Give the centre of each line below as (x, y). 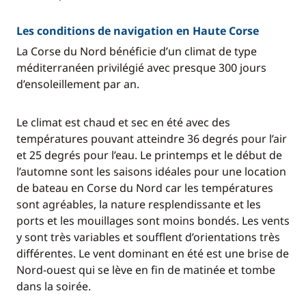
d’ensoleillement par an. (78, 84)
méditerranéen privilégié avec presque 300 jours (141, 68)
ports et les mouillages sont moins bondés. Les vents (153, 221)
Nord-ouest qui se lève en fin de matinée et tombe (146, 270)
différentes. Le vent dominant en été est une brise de (153, 253)
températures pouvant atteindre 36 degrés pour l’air (152, 139)
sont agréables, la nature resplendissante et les (139, 204)
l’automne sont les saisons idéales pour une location (151, 171)
